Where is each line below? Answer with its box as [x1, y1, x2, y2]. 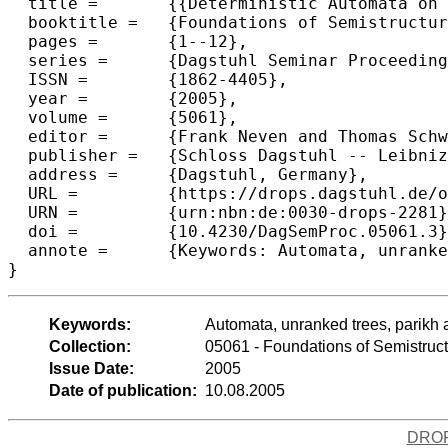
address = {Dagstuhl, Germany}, [8, 164, 118, 184]
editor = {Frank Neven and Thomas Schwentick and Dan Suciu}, [8, 126, 108, 146]
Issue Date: [48, 359, 134, 377]
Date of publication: [48, 381, 197, 399]
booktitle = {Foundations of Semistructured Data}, [8, 12, 138, 32]
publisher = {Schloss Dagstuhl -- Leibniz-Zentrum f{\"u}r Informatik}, [8, 145, 138, 165]
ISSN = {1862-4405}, [8, 69, 88, 89]
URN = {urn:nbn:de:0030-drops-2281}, [8, 202, 78, 222]
